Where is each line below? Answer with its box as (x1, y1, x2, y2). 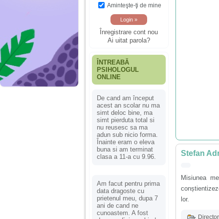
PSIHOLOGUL (97, 66, 139, 73)
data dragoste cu (97, 187, 144, 195)
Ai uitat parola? (108, 37, 150, 44)
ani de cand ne (97, 201, 138, 209)
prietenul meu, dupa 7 (97, 194, 158, 202)
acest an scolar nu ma (97, 101, 160, 109)
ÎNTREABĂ (97, 58, 129, 66)
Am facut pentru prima (97, 179, 160, 187)
